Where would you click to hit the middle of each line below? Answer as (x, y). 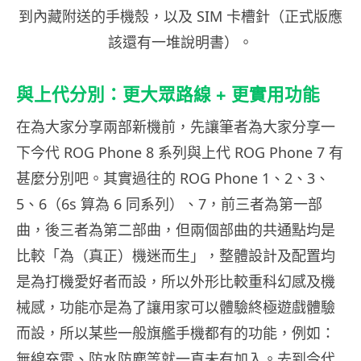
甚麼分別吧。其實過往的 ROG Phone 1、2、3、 (173, 178)
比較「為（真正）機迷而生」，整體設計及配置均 (176, 256)
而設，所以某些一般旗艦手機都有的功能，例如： (176, 333)
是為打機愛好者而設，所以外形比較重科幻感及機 (176, 282)
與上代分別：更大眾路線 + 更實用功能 (168, 95)
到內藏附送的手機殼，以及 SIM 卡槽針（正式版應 (180, 17)
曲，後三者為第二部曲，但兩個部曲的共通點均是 (176, 230)
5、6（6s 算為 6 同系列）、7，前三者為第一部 (169, 204)
